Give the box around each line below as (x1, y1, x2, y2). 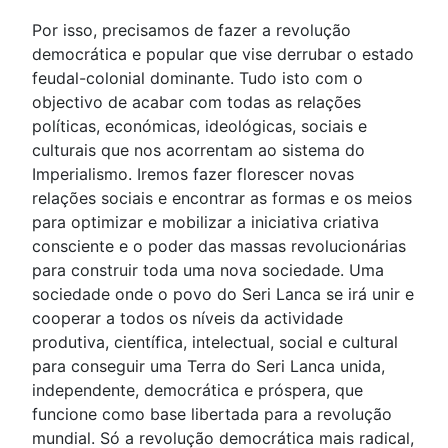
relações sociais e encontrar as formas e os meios (32, 188, 412, 208)
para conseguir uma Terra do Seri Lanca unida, (32, 356, 385, 376)
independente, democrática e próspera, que (32, 380, 363, 400)
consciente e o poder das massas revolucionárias (32, 236, 406, 256)
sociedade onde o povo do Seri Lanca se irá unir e (32, 284, 414, 304)
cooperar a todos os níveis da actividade (32, 308, 343, 328)
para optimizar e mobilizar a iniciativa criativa (32, 212, 379, 232)
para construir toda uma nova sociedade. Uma (32, 260, 384, 280)
